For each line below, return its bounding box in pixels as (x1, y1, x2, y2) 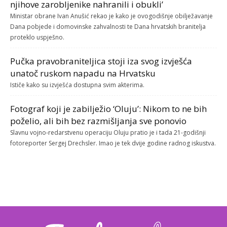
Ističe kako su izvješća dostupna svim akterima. (10, 81, 144, 90)
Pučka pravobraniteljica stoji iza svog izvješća (10, 55, 192, 67)
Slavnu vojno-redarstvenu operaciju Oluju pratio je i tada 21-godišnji (10, 128, 206, 137)
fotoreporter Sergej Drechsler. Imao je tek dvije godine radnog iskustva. (10, 139, 216, 148)
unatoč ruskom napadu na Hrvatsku (10, 67, 156, 80)
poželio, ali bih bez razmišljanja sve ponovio (10, 115, 186, 127)
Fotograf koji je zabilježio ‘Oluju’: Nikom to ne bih (10, 103, 207, 115)
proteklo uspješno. (10, 33, 64, 42)
